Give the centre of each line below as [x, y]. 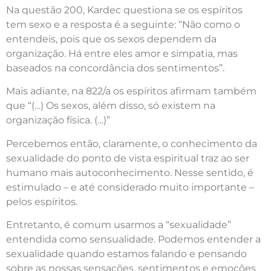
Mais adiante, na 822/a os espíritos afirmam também [131, 91]
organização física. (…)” [58, 120]
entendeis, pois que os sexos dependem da [111, 39]
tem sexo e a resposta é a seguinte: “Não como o [123, 24]
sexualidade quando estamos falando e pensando [126, 254]
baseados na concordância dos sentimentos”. [115, 68]
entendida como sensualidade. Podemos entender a [133, 240]
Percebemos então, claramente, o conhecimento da [132, 143]
